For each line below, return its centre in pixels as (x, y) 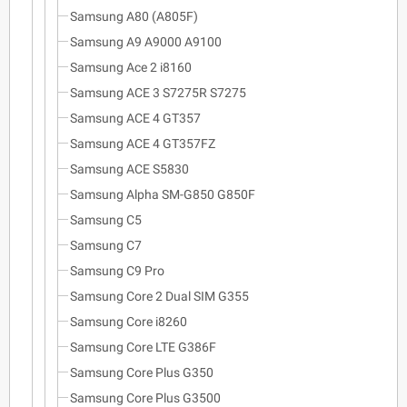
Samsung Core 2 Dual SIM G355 (159, 296)
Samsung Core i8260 (129, 321)
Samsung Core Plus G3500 (145, 397)
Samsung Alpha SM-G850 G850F (163, 194)
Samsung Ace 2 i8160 (131, 67)
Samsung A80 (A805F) (134, 16)
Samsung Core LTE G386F (143, 347)
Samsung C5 (106, 219)
